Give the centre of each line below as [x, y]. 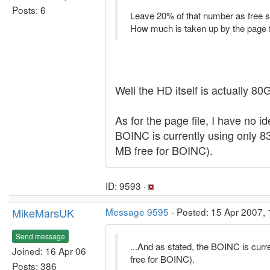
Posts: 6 [29, 9]
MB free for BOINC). [164, 150]
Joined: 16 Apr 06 [49, 250]
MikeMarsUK [43, 213]
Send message [40, 236]
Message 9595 [137, 212]
